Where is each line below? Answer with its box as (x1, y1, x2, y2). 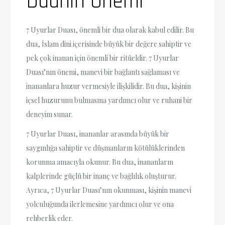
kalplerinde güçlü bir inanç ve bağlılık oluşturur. (26, 171, 177, 181)
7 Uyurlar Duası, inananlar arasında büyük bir (26, 129, 170, 139)
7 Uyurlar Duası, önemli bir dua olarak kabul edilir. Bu (26, 25, 194, 35)
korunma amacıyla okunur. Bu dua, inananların (26, 157, 174, 167)
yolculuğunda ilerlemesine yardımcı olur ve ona (26, 199, 174, 209)
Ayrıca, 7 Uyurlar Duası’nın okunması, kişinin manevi (26, 185, 192, 195)
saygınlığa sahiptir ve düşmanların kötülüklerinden (26, 143, 185, 153)
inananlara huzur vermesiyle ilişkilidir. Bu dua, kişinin (26, 81, 191, 91)
